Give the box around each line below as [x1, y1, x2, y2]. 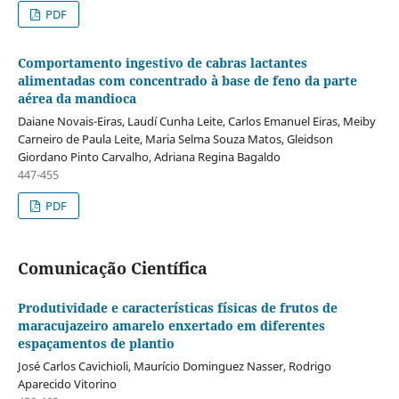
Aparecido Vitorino [17, 376, 117, 393]
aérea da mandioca [17, 90, 136, 108]
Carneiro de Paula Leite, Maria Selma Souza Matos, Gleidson [17, 131, 333, 148]
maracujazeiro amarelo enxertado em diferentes [17, 317, 325, 335]
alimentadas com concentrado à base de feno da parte [17, 72, 357, 90]
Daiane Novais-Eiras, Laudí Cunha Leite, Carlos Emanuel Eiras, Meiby [17, 113, 376, 130]
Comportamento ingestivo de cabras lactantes [17, 54, 307, 72]
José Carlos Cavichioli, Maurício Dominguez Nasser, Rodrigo [17, 358, 331, 375]
